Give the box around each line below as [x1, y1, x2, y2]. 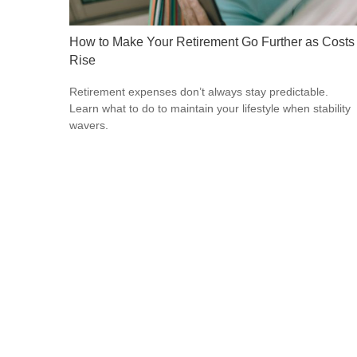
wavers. [69, 119, 108, 132]
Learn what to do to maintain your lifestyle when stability [69, 102, 351, 116]
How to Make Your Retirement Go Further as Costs [69, 34, 355, 49]
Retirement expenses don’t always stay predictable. [69, 85, 328, 99]
